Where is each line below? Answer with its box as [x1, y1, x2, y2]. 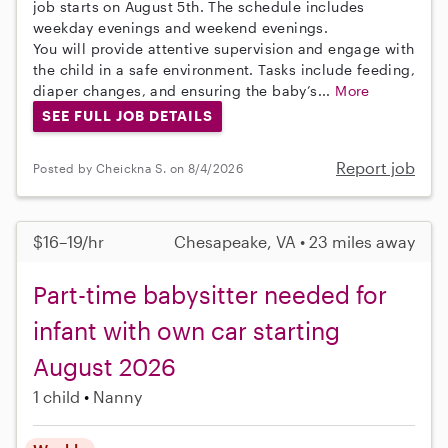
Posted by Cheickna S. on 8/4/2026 [33, 160, 244, 175]
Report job [336, 158, 415, 178]
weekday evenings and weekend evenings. [33, 18, 329, 36]
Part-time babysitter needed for [33, 280, 387, 310]
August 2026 [33, 352, 176, 382]
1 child [33, 387, 80, 407]
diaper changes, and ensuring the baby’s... [33, 81, 336, 99]
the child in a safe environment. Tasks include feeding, [33, 60, 415, 78]
